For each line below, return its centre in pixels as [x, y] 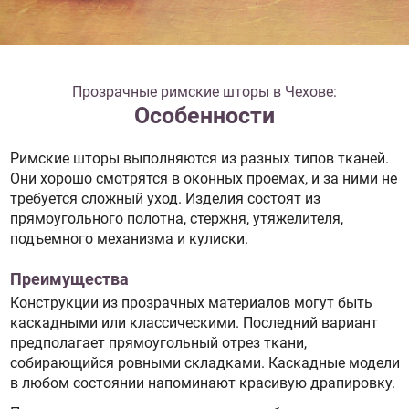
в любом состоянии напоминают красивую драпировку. [202, 383]
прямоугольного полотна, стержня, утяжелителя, [176, 218]
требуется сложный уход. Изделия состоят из [165, 198]
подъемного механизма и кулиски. [129, 238]
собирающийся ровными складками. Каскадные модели [204, 363]
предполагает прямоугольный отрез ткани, [158, 343]
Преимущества [69, 279]
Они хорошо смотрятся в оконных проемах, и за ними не [203, 178]
